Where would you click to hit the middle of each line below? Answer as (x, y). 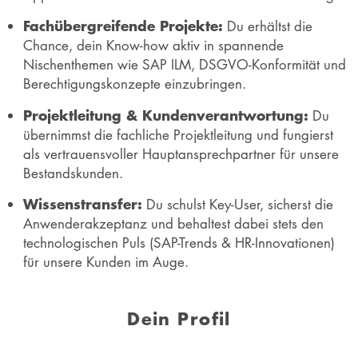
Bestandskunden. (73, 173)
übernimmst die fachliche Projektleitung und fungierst (178, 134)
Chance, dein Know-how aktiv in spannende (153, 46)
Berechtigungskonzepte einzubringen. (134, 84)
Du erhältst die (267, 26)
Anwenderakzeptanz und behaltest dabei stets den (173, 223)
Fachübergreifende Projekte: (123, 26)
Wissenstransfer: (82, 203)
